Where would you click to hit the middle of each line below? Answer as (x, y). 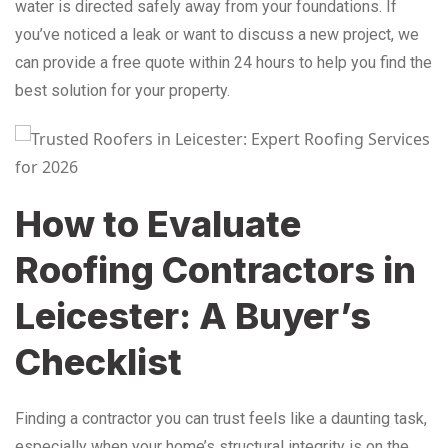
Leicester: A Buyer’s (193, 315)
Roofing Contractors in (215, 269)
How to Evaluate (158, 223)
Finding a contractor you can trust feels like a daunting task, (221, 418)
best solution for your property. (122, 90)
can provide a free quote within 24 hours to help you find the (223, 62)
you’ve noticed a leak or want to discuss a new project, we (217, 34)
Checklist (98, 361)
